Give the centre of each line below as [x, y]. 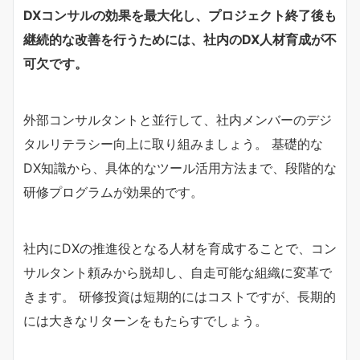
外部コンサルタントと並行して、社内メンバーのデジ [178, 119]
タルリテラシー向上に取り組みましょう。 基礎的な [173, 143]
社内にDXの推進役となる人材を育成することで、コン [180, 248]
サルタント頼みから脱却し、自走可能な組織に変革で [178, 272]
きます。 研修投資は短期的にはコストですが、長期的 [180, 296]
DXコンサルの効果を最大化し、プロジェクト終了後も [180, 15]
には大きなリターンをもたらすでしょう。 [145, 320]
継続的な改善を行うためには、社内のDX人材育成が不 [180, 39]
